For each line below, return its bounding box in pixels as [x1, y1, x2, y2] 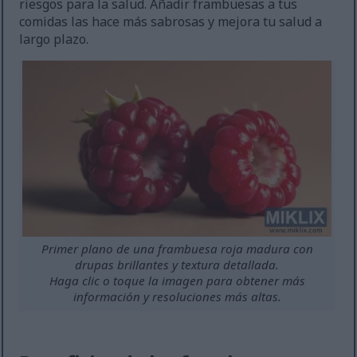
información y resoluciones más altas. [73, 288, 281, 305]
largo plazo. [19, 30, 89, 49]
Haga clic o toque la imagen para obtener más [49, 273, 305, 289]
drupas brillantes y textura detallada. [75, 257, 280, 273]
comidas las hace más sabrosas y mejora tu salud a [19, 13, 323, 31]
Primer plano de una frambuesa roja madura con [41, 241, 313, 257]
